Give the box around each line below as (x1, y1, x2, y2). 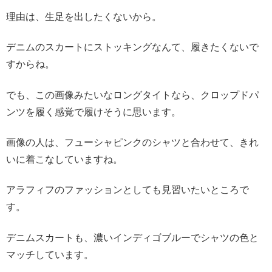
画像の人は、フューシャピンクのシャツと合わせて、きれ (6, 137, 259, 148)
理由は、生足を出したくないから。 (6, 11, 161, 22)
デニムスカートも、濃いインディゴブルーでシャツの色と (6, 232, 259, 243)
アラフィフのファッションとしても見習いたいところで (6, 185, 249, 195)
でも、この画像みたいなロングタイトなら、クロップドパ (6, 89, 259, 100)
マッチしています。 (6, 249, 93, 260)
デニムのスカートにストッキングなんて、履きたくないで (6, 42, 259, 53)
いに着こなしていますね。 (6, 154, 123, 165)
